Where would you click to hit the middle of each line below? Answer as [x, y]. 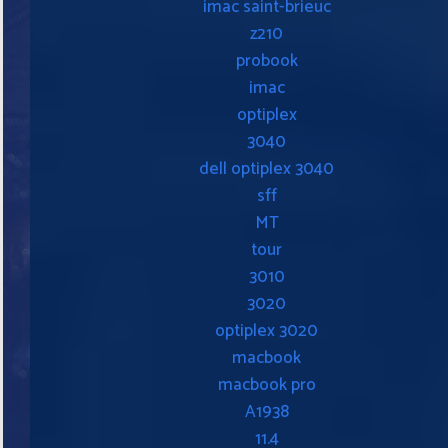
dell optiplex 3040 [266, 168]
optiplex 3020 [266, 330]
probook [266, 60]
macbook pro [266, 384]
